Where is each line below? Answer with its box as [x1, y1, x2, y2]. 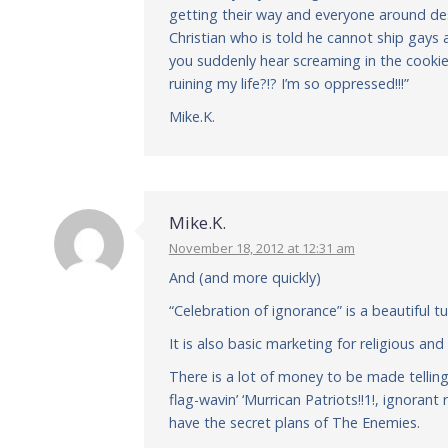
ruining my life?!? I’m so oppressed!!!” [168, 74, 409, 93]
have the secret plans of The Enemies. [168, 413, 420, 432]
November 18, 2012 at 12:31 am [168, 239, 355, 257]
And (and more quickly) [168, 268, 321, 287]
